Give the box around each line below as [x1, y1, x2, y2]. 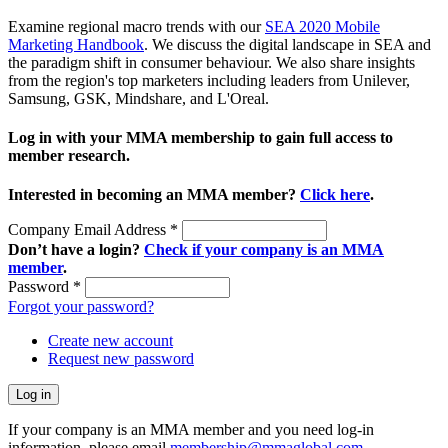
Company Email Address [8, 221, 170, 239]
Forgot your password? [8, 298, 154, 316]
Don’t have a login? [8, 241, 144, 259]
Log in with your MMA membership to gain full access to [8, 128, 393, 146]
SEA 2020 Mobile [265, 17, 380, 35]
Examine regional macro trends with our [8, 17, 265, 35]
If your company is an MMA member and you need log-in [8, 421, 374, 439]
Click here [300, 186, 370, 204]
